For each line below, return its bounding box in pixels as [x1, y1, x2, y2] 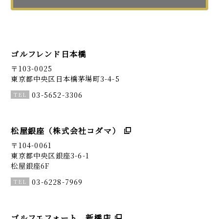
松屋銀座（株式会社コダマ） [11, 125, 120, 136]
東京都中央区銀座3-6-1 [11, 150, 89, 161]
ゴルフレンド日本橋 [11, 48, 87, 60]
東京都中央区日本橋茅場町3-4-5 [11, 73, 120, 84]
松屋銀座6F [11, 160, 50, 171]
